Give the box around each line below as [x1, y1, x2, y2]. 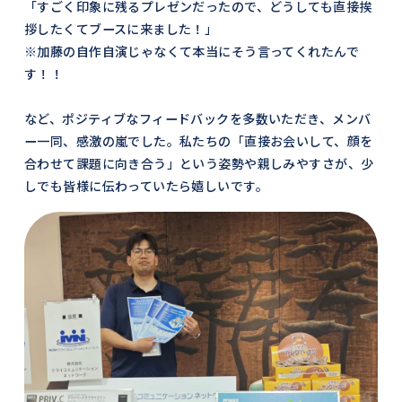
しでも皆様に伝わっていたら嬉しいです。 [23, 177, 268, 196]
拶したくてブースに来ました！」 [23, 20, 218, 39]
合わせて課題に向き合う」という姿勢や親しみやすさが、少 [23, 154, 374, 173]
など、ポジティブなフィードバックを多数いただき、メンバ [23, 109, 371, 128]
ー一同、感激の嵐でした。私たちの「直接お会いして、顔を [23, 132, 373, 151]
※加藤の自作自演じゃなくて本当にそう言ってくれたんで [23, 42, 359, 61]
